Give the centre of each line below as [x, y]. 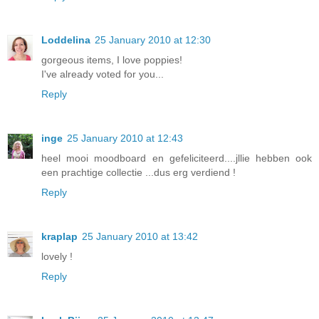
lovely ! [57, 257]
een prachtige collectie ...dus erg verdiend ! [138, 173]
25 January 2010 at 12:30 [153, 40]
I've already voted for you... [103, 74]
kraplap [59, 237]
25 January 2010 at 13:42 [140, 237]
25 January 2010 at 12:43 [125, 138]
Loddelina [66, 40]
